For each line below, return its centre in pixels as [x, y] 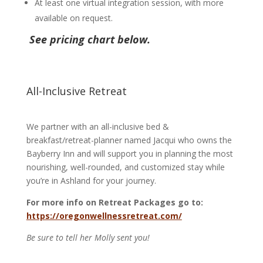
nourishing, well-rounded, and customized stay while [125, 167]
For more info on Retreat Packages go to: [114, 202]
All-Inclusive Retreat [78, 91]
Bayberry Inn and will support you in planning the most [129, 153]
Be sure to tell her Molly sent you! [88, 237]
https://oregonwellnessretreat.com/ [104, 215]
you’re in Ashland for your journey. [91, 180]
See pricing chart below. [88, 39]
